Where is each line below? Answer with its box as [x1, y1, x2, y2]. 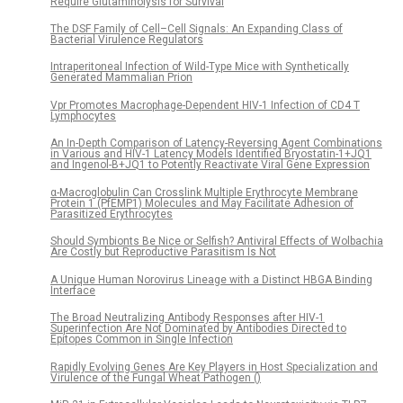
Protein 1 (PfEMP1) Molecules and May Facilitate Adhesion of [50, 196, 354, 210]
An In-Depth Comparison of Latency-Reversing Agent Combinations [50, 137, 382, 150]
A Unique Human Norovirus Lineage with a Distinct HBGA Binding [50, 273, 372, 286]
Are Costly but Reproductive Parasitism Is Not [50, 246, 276, 259]
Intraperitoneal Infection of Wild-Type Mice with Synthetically [50, 60, 349, 74]
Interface [50, 283, 95, 297]
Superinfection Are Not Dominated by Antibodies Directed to [50, 322, 346, 336]
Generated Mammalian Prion [50, 71, 193, 85]
